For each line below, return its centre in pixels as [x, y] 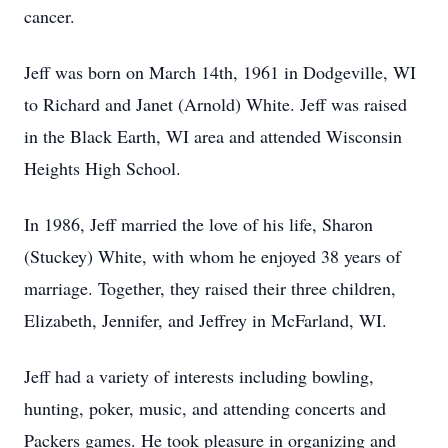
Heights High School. [102, 168]
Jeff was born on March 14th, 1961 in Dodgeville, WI [220, 72]
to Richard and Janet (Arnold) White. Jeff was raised [215, 104]
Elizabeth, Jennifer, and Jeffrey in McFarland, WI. [205, 320]
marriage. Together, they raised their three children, [210, 288]
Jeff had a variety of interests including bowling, [199, 376]
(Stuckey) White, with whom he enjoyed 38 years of [212, 256]
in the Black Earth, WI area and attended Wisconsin [213, 136]
